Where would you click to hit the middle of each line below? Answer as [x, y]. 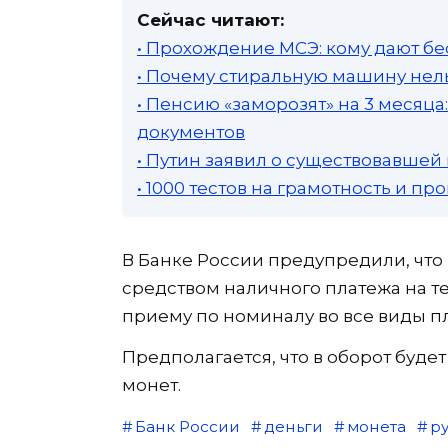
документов [191, 131]
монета [376, 426]
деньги [293, 426]
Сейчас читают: [210, 19]
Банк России [187, 426]
